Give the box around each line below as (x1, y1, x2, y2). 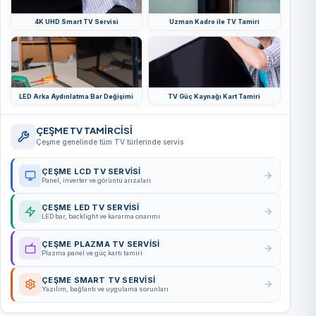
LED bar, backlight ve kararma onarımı (42, 212, 161, 221)
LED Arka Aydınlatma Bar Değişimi (19, 92, 134, 100)
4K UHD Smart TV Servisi (34, 18, 119, 26)
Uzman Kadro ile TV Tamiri (169, 18, 260, 26)
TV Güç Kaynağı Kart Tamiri (168, 92, 261, 100)
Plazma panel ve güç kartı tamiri (42, 248, 143, 257)
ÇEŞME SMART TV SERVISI (42, 275, 156, 286)
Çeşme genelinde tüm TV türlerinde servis (35, 138, 183, 147)
